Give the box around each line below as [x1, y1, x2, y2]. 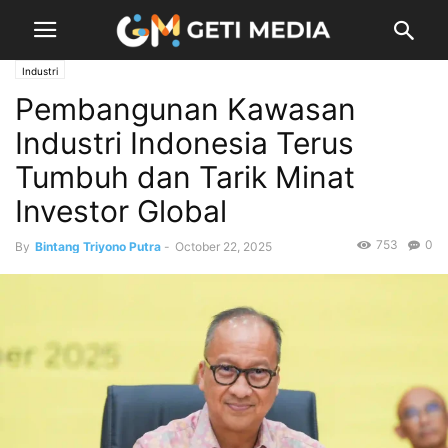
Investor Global [15, 193, 227, 229]
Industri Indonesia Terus [15, 125, 354, 161]
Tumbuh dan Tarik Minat [15, 159, 355, 195]
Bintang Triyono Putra [35, 239, 161, 254]
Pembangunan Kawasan [15, 91, 356, 127]
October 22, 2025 [175, 239, 272, 254]
